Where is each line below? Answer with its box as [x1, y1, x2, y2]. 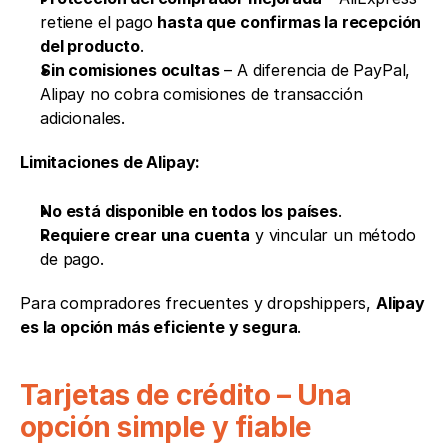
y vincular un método [250, 224, 416, 245]
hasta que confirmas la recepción [157, 11, 422, 32]
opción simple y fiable [20, 409, 312, 444]
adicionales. [40, 107, 126, 128]
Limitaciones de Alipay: [20, 151, 201, 172]
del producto [40, 35, 141, 56]
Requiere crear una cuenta [40, 224, 250, 245]
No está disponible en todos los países [40, 200, 338, 221]
